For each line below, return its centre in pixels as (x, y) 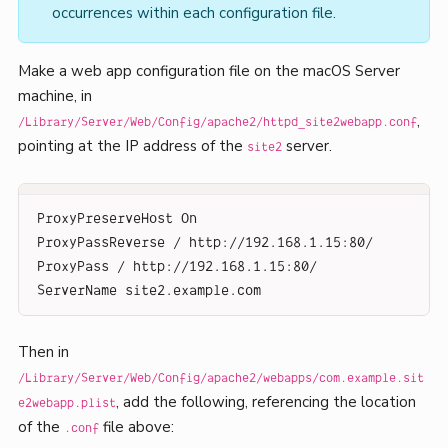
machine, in (54, 96)
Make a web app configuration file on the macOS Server (208, 71)
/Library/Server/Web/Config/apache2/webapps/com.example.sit (220, 379)
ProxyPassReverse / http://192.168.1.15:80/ (204, 243)
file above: (136, 427)
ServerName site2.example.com (148, 291)
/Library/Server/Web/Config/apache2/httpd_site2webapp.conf (217, 123)
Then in (43, 352)
